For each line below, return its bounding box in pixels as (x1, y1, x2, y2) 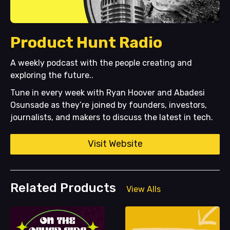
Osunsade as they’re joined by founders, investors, (10, 100, 207, 110)
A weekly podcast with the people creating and (10, 58, 192, 68)
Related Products (10, 181, 116, 195)
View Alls (126, 184, 161, 194)
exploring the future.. (10, 70, 93, 80)
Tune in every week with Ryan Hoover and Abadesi (10, 88, 205, 98)
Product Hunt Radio (10, 33, 162, 52)
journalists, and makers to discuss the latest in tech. (10, 112, 213, 122)
